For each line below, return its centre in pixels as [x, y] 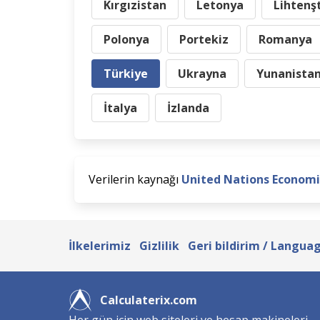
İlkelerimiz [100, 246]
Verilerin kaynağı [135, 179]
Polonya [126, 39]
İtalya [120, 108]
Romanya [285, 39]
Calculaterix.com [149, 300]
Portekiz [204, 39]
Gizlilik [159, 246]
